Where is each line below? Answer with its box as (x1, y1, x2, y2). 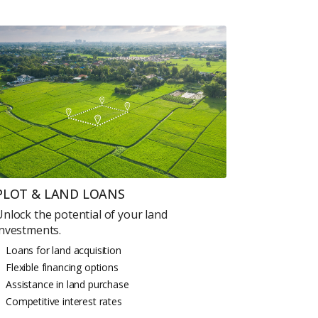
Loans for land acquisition (6, 243, 121, 257)
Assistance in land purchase (6, 277, 129, 291)
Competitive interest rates (6, 294, 122, 308)
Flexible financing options (6, 260, 119, 274)
